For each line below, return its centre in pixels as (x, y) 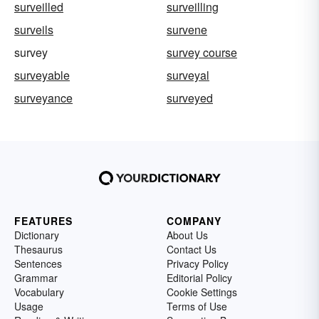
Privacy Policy (198, 263)
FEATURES (43, 220)
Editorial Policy (199, 277)
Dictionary (37, 235)
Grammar (36, 277)
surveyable (42, 75)
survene (187, 29)
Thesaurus (38, 249)
